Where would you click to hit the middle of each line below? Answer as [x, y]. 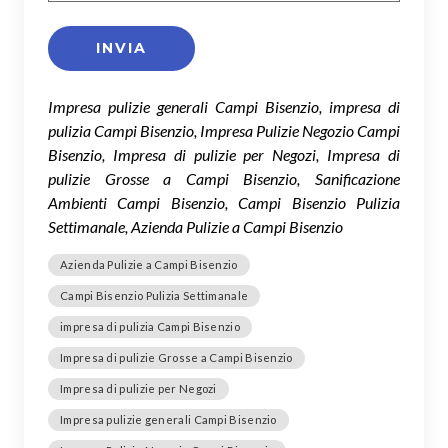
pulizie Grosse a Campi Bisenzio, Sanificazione [224, 178]
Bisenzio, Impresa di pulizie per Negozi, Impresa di [224, 154]
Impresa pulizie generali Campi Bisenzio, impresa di [224, 106]
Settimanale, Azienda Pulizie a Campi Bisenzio [195, 226]
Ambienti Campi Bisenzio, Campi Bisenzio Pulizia [224, 202]
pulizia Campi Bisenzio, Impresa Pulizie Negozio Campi [224, 130]
